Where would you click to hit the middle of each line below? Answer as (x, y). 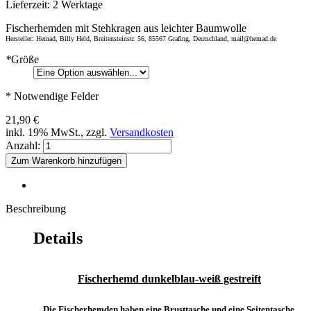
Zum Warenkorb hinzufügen (66, 160)
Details (58, 238)
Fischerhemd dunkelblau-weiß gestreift (169, 279)
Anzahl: (23, 145)
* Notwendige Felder (52, 96)
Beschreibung (36, 208)
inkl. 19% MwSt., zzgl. (58, 132)
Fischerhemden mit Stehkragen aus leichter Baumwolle (126, 28)
